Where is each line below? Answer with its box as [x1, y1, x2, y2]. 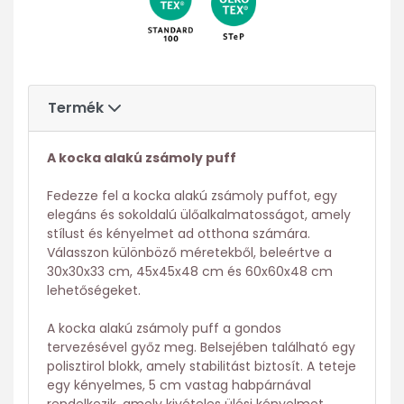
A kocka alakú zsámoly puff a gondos [47, 319, 281, 338]
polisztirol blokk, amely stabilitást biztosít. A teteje [47, 357, 356, 376]
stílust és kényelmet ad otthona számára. [47, 225, 310, 243]
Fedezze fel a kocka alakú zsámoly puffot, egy [47, 187, 337, 206]
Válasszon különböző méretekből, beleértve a [47, 243, 332, 262]
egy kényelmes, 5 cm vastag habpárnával [47, 376, 311, 395]
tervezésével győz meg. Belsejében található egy [47, 338, 355, 357]
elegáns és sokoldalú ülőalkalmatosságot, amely [47, 206, 351, 225]
